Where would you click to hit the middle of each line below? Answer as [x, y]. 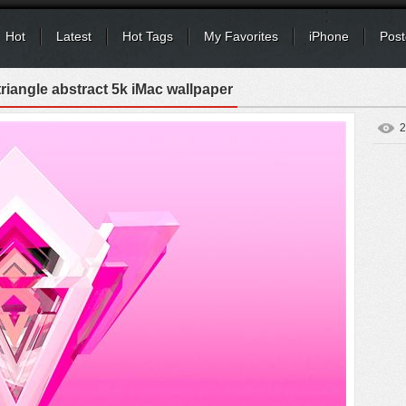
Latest [74, 36]
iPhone [329, 36]
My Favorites [241, 36]
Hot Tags [148, 36]
